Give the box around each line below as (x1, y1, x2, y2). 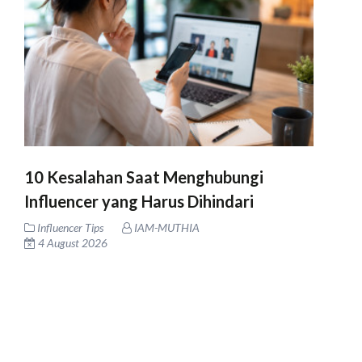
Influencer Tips (37, 221, 103, 234)
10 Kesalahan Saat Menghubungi (24, 167, 263, 187)
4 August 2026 (36, 236, 107, 250)
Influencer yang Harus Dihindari (24, 192, 254, 211)
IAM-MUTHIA (132, 221, 200, 234)
